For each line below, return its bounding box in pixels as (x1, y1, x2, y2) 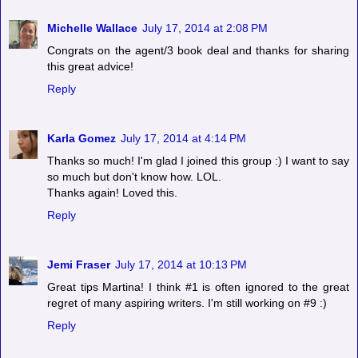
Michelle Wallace (47, 22, 137, 35)
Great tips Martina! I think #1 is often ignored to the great (47, 280, 349, 294)
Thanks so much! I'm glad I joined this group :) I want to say (47, 154, 349, 168)
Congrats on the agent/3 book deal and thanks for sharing (47, 44, 349, 58)
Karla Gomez (47, 132, 116, 145)
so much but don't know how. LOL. (47, 170, 221, 184)
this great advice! (47, 60, 133, 74)
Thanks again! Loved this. (47, 186, 177, 200)
